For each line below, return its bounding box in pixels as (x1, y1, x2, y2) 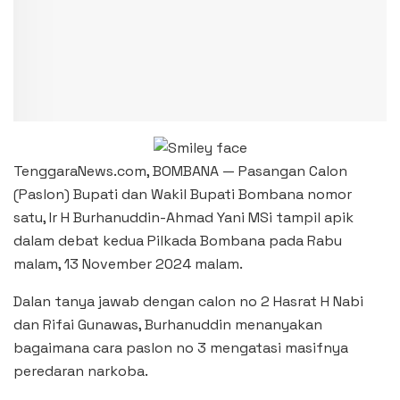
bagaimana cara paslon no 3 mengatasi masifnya (13, 337, 348, 357)
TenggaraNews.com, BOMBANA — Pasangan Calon (13, 161, 347, 180)
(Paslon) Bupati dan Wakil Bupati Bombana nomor (13, 184, 352, 204)
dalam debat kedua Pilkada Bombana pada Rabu (13, 230, 342, 250)
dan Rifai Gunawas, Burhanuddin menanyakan (13, 314, 322, 334)
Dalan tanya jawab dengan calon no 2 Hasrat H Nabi (13, 291, 363, 311)
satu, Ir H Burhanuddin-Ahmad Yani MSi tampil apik (13, 207, 354, 227)
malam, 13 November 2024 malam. (13, 254, 243, 273)
